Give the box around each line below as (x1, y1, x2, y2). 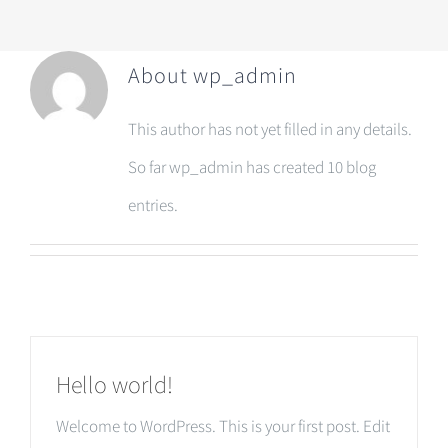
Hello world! (56, 368, 173, 400)
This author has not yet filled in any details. (127, 117, 412, 140)
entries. (127, 193, 178, 216)
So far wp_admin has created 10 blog (127, 155, 376, 178)
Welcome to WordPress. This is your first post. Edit (56, 414, 390, 437)
